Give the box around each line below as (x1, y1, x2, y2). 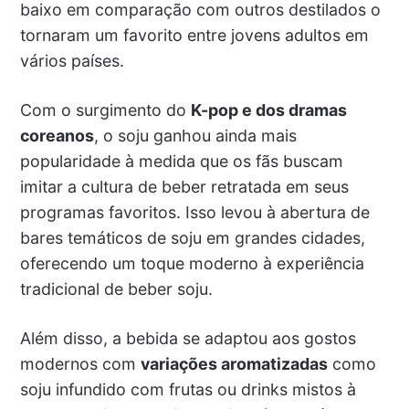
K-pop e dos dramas (190, 100, 347, 120)
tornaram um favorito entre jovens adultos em (19, 26, 369, 45)
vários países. (19, 51, 124, 70)
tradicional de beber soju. (19, 278, 213, 299)
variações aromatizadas (140, 353, 328, 373)
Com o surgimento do (19, 100, 191, 120)
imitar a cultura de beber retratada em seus (19, 176, 349, 196)
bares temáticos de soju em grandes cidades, (19, 227, 365, 247)
